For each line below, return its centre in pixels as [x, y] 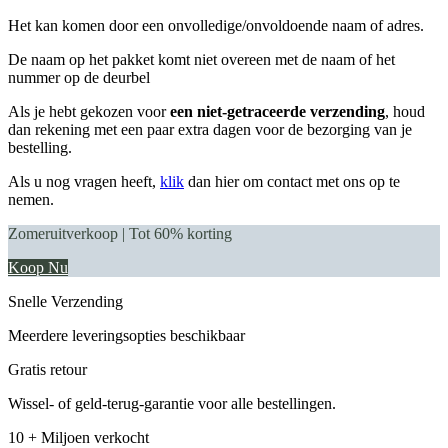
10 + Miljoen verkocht [78, 437]
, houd [405, 111]
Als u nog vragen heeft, [84, 181]
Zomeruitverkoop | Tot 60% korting [120, 233]
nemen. [31, 199]
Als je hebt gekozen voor [89, 111]
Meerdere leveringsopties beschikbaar [126, 335]
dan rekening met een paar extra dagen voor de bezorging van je [210, 129]
